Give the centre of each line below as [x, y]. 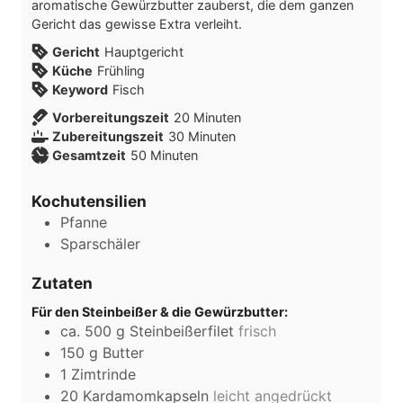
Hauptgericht [144, 51]
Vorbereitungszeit [110, 117]
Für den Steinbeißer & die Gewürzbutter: [160, 311]
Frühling [121, 70]
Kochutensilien [89, 201]
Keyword [80, 89]
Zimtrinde [103, 374]
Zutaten [62, 283]
